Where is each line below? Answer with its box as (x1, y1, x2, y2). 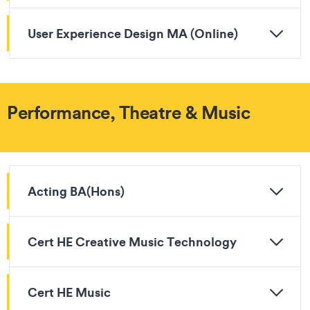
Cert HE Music (28, 284, 111, 300)
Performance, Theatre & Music (7, 100, 250, 124)
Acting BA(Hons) (28, 183, 125, 199)
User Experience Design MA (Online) (28, 25, 238, 42)
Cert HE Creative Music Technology (28, 233, 237, 250)
